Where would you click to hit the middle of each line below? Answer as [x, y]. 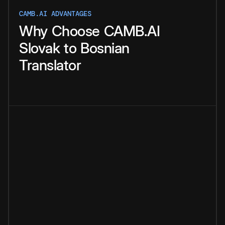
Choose [76, 31]
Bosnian [105, 48]
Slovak [39, 48]
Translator [50, 65]
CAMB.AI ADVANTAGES [55, 14]
